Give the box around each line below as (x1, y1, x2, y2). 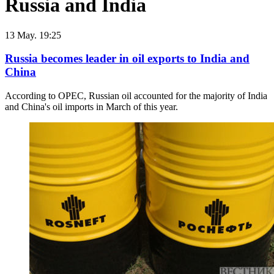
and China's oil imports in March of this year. (5, 102, 178, 113)
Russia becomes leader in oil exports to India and (5, 52, 250, 65)
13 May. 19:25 (5, 29, 61, 40)
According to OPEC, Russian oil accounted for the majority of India (5, 91, 267, 102)
